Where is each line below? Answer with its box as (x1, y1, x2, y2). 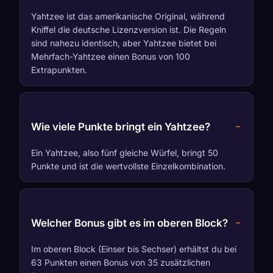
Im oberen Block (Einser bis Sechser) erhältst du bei (31, 243, 236, 254)
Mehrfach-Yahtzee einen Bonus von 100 (31, 51, 190, 62)
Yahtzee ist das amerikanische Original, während (31, 10, 225, 21)
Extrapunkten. (31, 64, 87, 75)
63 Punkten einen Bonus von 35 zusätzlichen (31, 257, 210, 268)
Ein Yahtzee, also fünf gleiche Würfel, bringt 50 (31, 147, 218, 158)
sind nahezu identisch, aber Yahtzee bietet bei (31, 37, 216, 48)
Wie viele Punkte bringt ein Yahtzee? (31, 120, 210, 133)
